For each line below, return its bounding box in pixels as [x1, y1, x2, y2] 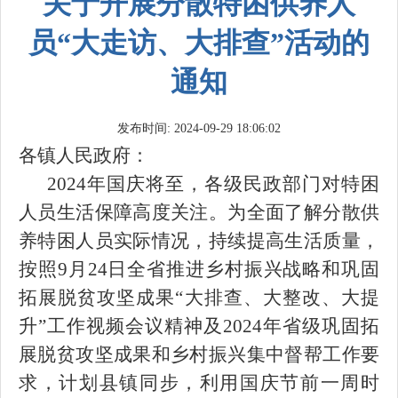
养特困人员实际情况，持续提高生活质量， [19, 230, 379, 251]
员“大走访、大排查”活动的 [28, 27, 370, 59]
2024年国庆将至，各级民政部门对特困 [47, 173, 379, 195]
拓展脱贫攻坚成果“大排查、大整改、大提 [19, 287, 379, 308]
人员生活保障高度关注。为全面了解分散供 [19, 202, 379, 223]
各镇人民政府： [19, 145, 149, 166]
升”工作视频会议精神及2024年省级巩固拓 [19, 315, 379, 337]
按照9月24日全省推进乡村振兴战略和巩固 [19, 259, 379, 280]
